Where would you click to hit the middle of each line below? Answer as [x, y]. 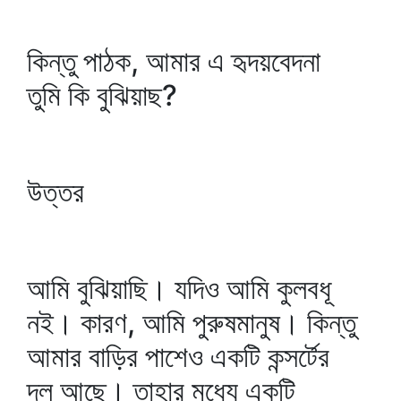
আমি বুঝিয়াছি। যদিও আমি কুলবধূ [179, 289]
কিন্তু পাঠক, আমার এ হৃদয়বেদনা [174, 61]
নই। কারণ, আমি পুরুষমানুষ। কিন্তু [192, 323]
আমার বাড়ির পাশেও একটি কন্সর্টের [178, 357]
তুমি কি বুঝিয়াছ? [102, 95]
